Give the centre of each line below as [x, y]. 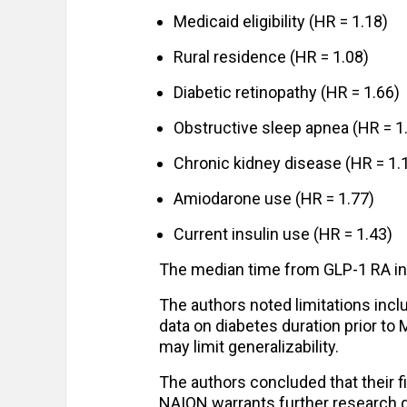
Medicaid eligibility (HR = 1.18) [281, 22]
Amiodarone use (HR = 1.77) [274, 199]
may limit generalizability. [249, 347]
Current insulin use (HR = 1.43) [283, 234]
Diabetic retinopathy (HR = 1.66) [287, 93]
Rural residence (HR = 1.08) [271, 57]
